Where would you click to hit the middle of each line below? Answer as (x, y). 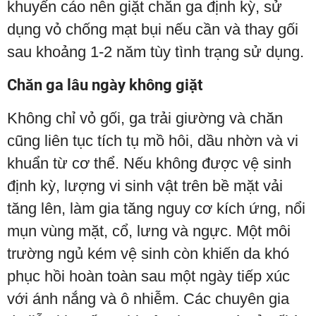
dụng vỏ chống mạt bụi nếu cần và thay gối (153, 30)
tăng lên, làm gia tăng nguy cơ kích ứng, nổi (156, 209)
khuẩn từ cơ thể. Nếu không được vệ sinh (149, 164)
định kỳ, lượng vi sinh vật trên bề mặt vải (145, 186)
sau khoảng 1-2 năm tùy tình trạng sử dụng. (156, 52)
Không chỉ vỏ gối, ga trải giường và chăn (145, 119)
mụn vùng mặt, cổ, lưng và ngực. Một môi (149, 231)
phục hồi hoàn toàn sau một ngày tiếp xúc (148, 276)
